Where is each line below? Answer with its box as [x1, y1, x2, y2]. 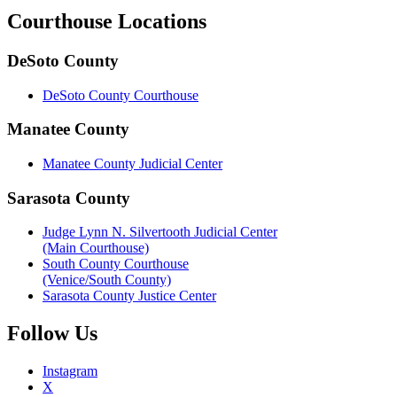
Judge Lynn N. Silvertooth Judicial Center [43, 224, 277, 240]
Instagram [43, 363, 97, 379]
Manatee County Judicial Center [43, 155, 222, 171]
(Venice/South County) [43, 272, 171, 288]
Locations [118, 9, 206, 33]
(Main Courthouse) [43, 240, 149, 256]
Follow [7, 322, 74, 346]
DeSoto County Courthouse [43, 87, 198, 103]
